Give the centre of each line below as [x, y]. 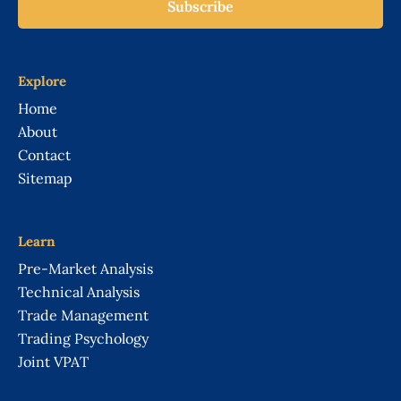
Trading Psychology [83, 338]
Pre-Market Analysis [85, 268]
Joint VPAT [53, 361]
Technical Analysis [79, 291]
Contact [44, 154]
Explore [42, 81]
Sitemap [45, 178]
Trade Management [83, 315]
